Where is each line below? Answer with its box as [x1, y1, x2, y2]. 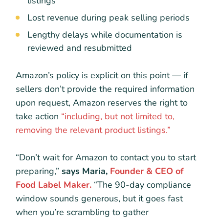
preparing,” [16, 165, 62, 177]
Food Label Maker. [16, 179, 91, 191]
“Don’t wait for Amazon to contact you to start [16, 152, 196, 164]
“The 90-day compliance [91, 179, 191, 191]
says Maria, [62, 165, 110, 177]
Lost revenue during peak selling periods [27, 12, 190, 24]
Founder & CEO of [110, 165, 184, 177]
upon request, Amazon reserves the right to [16, 97, 188, 109]
